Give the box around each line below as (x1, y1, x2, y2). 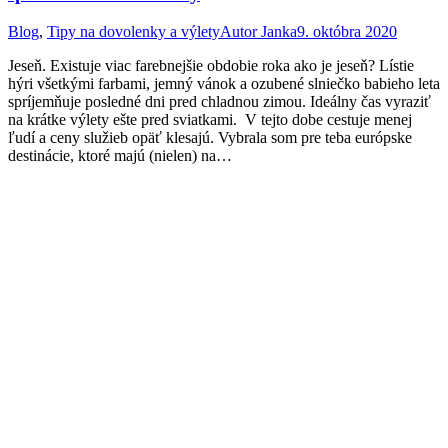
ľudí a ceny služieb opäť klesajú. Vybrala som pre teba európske (8, 129, 412, 147)
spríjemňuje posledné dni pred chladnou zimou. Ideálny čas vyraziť (8, 93, 431, 111)
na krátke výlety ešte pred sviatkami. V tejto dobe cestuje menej (8, 111, 412, 129)
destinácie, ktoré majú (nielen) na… (8, 147, 232, 165)
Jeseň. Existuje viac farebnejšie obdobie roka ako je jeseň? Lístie (8, 57, 414, 75)
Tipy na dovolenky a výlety (47, 23, 220, 41)
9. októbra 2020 (297, 23, 397, 41)
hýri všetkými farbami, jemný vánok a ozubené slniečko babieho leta (8, 75, 440, 93)
